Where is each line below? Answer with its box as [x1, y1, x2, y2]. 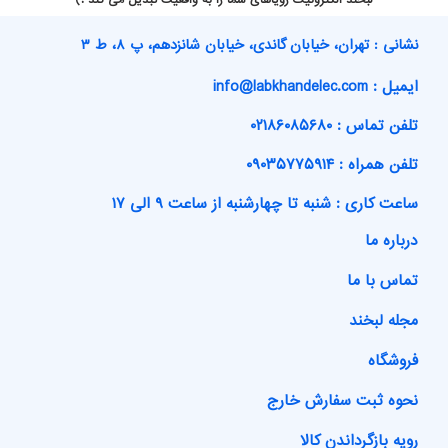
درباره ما [365, 229, 418, 254]
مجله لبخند [349, 309, 418, 334]
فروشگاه [368, 349, 418, 374]
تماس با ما [347, 269, 418, 294]
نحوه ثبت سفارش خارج [267, 389, 418, 414]
